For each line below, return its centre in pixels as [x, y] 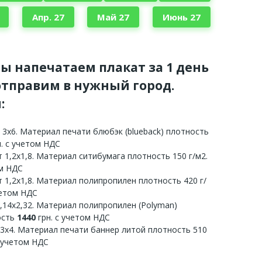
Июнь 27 [182, 17]
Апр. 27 [48, 17]
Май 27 [113, 17]
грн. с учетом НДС [73, 217]
